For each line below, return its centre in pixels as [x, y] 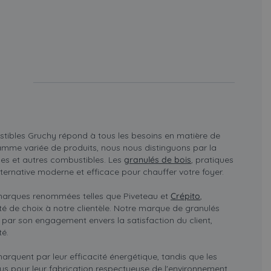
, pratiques [213, 160]
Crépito [186, 196]
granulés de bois [158, 160]
